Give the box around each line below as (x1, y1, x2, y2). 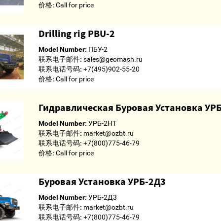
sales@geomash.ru (81, 55, 143, 63)
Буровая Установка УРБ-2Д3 (38, 175, 166, 187)
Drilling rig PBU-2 (38, 27, 115, 39)
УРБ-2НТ (86, 119, 116, 127)
